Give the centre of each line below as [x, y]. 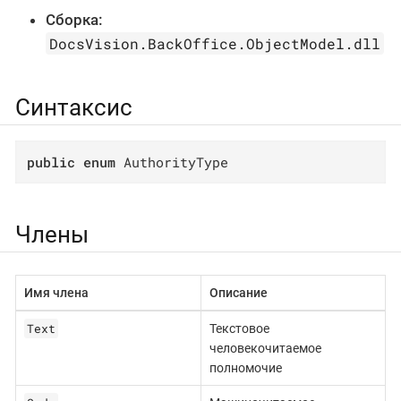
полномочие [245, 368]
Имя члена [56, 293]
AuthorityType [172, 162]
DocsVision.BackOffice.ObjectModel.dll [215, 44]
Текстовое [239, 329]
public [51, 162]
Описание [238, 293]
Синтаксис [74, 108]
